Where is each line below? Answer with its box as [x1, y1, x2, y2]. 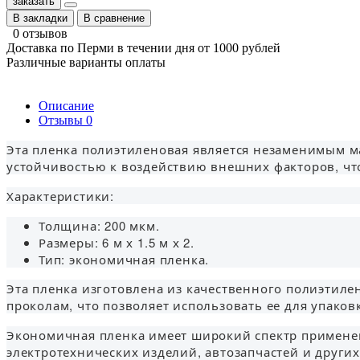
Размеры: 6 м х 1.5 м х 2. [39, 233, 195, 251]
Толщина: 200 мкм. [39, 216, 160, 234]
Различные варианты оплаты [6, 55, 166, 69]
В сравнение [84, 11, 145, 24]
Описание [39, 98, 94, 112]
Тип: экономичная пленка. [39, 250, 210, 268]
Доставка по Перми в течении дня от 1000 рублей [6, 40, 280, 55]
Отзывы [39, 112, 86, 127]
